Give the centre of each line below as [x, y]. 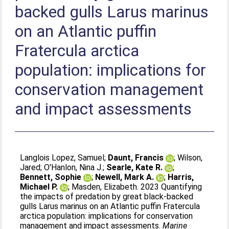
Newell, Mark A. [125, 177]
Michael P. [39, 187]
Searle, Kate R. [135, 167]
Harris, [181, 177]
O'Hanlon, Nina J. [74, 167]
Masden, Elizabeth [105, 187]
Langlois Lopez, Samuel [62, 158]
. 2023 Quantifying [170, 187]
